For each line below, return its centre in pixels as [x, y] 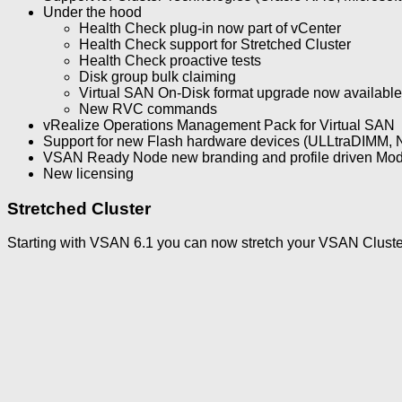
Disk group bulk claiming [157, 76]
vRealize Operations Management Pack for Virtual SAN [219, 125]
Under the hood [92, 12]
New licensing [88, 173]
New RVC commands [148, 109]
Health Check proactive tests [170, 60]
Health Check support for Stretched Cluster [215, 44]
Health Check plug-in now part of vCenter [210, 28]
